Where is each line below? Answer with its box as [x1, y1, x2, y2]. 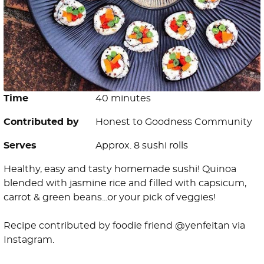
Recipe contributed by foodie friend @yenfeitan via [4, 221, 245, 231]
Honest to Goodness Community [95, 117, 252, 127]
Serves [4, 141, 37, 151]
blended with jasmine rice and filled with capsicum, [4, 179, 246, 189]
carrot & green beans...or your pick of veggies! [4, 193, 216, 203]
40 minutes [95, 94, 151, 104]
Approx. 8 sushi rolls [95, 141, 188, 151]
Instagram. [4, 235, 54, 245]
